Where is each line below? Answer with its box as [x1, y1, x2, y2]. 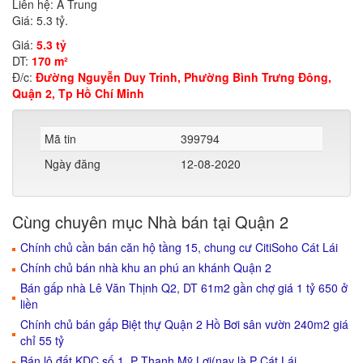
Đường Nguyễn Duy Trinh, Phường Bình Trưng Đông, [36, 69, 331, 85]
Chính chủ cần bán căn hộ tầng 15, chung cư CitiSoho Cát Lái [20, 239, 338, 255]
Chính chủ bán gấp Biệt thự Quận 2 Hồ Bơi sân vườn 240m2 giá [20, 316, 348, 332]
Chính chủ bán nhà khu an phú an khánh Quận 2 [20, 259, 271, 275]
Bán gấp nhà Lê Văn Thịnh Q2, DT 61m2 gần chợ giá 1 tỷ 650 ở [20, 280, 348, 296]
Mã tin [45, 130, 76, 147]
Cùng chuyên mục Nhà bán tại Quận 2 [12, 210, 288, 233]
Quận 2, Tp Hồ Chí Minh [12, 85, 144, 101]
